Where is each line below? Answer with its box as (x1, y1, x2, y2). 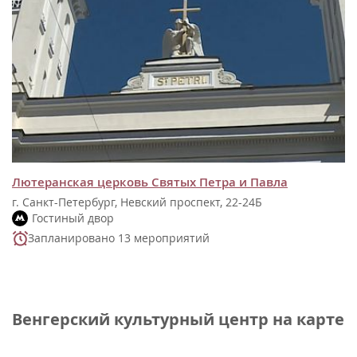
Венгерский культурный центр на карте (12, 308, 344, 330)
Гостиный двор (32, 210, 114, 226)
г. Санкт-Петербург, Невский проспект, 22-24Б (12, 194, 262, 210)
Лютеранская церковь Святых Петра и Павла (12, 173, 288, 190)
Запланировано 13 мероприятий (28, 229, 210, 245)
